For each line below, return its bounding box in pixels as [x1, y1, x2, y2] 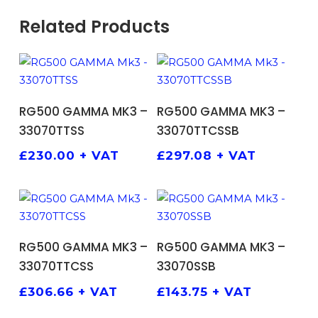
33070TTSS [18, 121, 84, 139]
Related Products [18, 15, 170, 38]
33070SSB [157, 258, 216, 275]
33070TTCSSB [157, 121, 240, 139]
